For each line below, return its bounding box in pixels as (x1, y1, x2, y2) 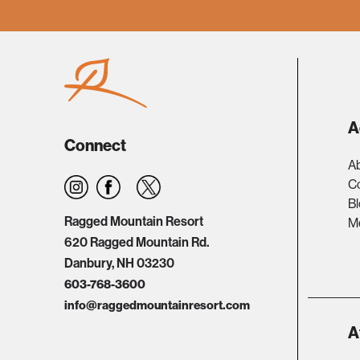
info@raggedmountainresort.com (64, 298, 250, 313)
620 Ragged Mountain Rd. (64, 235, 209, 251)
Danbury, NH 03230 (64, 256, 174, 272)
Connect (64, 136, 126, 156)
